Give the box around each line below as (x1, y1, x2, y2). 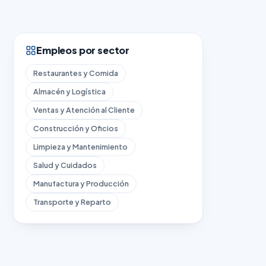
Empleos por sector (36, 44, 130, 57)
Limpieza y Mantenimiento (33, 141, 128, 151)
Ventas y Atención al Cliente (33, 104, 135, 115)
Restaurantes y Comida (33, 68, 118, 78)
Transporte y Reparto (33, 197, 111, 207)
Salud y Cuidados (33, 160, 97, 170)
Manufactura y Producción (33, 178, 129, 188)
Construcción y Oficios (33, 123, 118, 133)
